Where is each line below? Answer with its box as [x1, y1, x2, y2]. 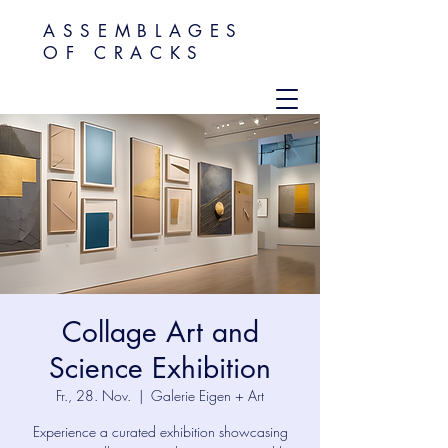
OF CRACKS [43, 42, 205, 64]
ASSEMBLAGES [43, 20, 245, 42]
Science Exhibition [49, 350, 271, 386]
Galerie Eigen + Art [151, 386, 264, 405]
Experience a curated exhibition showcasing [32, 422, 288, 441]
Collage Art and [61, 314, 259, 350]
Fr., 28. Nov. [56, 386, 131, 405]
